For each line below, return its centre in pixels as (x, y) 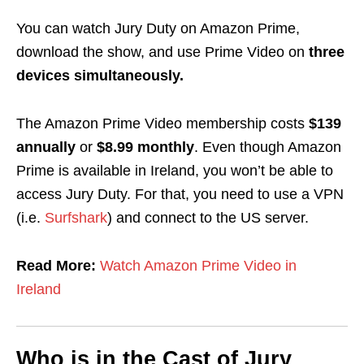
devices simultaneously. (100, 76)
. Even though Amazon (268, 147)
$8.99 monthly (145, 147)
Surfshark (76, 218)
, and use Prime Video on (225, 52)
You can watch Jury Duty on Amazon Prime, (158, 29)
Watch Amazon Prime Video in (198, 266)
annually (46, 147)
